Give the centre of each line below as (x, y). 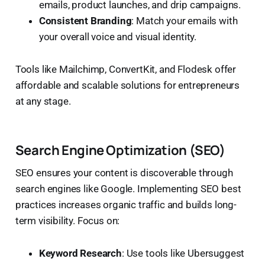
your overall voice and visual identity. (118, 36)
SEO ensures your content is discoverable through (124, 172)
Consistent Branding (85, 20)
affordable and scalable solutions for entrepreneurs (127, 85)
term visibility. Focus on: (67, 220)
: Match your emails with (185, 20)
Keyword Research (80, 253)
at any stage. (43, 101)
